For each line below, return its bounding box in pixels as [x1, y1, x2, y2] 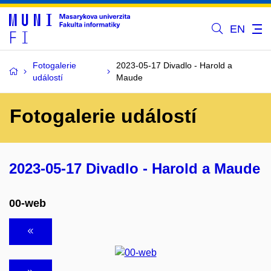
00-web [9, 197, 46, 209]
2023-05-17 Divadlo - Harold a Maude [9, 160, 260, 177]
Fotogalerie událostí [10, 105, 197, 127]
